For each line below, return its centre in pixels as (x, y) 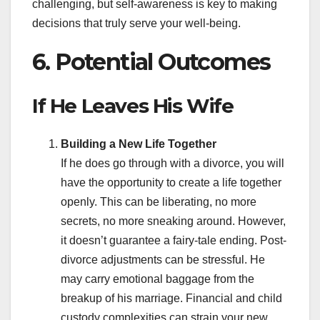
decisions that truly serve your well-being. (136, 24)
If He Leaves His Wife (133, 105)
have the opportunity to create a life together (171, 183)
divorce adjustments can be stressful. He (163, 260)
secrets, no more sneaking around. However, (173, 221)
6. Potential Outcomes (151, 62)
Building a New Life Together (139, 144)
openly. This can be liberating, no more (159, 202)
